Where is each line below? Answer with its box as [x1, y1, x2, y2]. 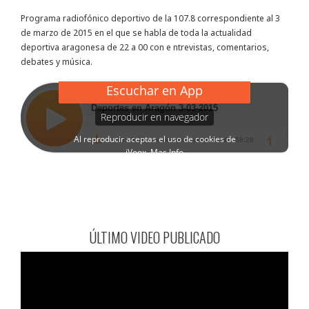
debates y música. [21, 56, 92, 68]
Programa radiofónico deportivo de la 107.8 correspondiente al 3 [21, 12, 280, 25]
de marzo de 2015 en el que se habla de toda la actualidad [21, 27, 252, 39]
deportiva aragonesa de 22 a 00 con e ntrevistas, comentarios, [21, 41, 269, 54]
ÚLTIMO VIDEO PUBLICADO [89, 227, 220, 248]
